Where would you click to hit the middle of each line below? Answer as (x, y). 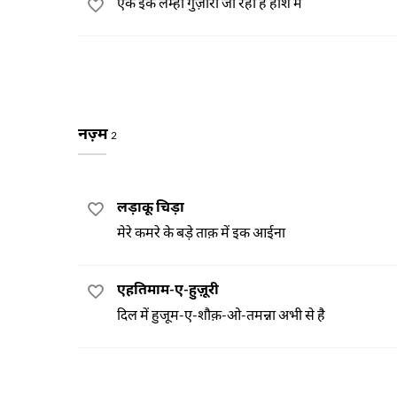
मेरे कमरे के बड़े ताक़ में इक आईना (201, 232)
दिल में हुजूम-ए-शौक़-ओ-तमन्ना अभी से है (221, 314)
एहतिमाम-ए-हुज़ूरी (168, 288)
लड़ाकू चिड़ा (151, 206)
